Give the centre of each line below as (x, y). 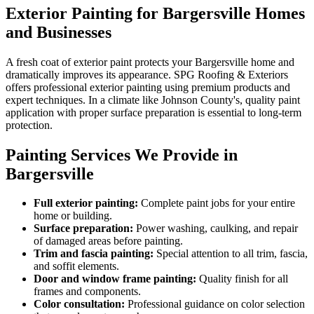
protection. (29, 125)
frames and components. (87, 292)
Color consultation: (79, 304)
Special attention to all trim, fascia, (231, 254)
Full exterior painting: (86, 203)
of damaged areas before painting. (108, 241)
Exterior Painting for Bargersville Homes (155, 13)
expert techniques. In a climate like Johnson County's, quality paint (153, 100)
